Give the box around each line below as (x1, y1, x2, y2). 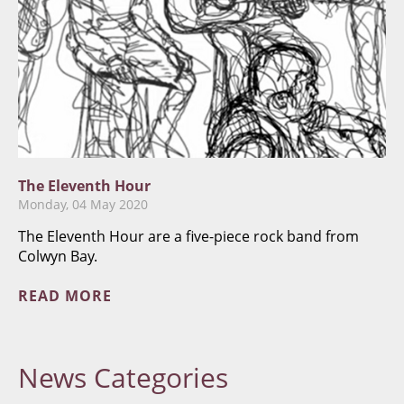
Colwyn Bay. (18, 246, 97, 266)
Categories (94, 359, 228, 396)
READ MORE (18, 286, 112, 306)
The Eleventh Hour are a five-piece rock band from (18, 226, 359, 246)
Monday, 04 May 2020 (18, 196, 148, 213)
